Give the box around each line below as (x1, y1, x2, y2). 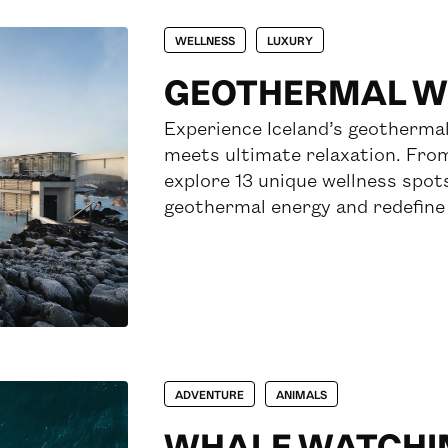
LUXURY (267, 33, 314, 47)
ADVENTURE (175, 387, 245, 401)
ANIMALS (276, 387, 328, 401)
